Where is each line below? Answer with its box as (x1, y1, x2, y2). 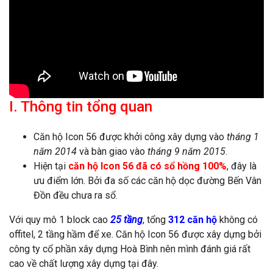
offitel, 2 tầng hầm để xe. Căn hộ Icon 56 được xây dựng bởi (9, 229, 261, 241)
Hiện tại (34, 160, 68, 172)
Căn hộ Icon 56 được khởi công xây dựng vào (34, 131, 227, 143)
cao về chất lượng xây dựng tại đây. (9, 258, 158, 270)
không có (217, 214, 258, 226)
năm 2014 (34, 146, 77, 158)
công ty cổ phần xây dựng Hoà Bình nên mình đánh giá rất (9, 243, 250, 255)
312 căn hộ (168, 214, 217, 226)
